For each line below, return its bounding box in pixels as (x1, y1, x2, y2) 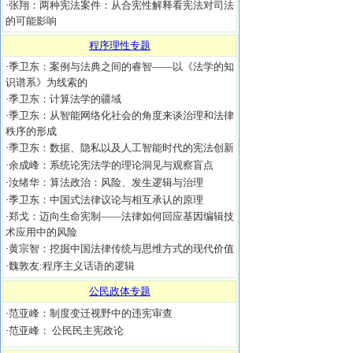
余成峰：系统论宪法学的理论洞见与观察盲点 (9, 159, 214, 171)
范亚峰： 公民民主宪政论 (9, 325, 124, 336)
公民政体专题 (89, 285, 150, 297)
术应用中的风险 (6, 226, 77, 238)
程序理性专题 (89, 39, 150, 51)
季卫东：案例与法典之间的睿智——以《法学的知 (9, 61, 234, 72)
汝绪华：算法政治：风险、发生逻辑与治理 (9, 176, 203, 188)
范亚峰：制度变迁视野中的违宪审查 (9, 307, 173, 319)
